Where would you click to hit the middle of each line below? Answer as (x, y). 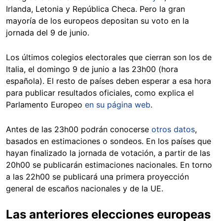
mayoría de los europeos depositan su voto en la (97, 21)
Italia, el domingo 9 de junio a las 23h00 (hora (92, 69)
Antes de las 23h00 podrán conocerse (79, 129)
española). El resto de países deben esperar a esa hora (109, 81)
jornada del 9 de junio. (49, 33)
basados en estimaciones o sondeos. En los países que (109, 141)
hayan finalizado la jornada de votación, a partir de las (108, 153)
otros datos (173, 129)
